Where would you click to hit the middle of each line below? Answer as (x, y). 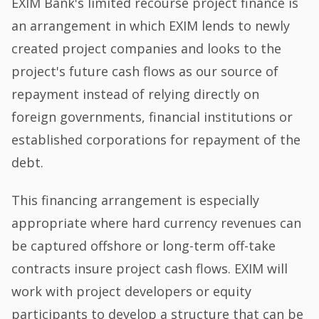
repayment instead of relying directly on (136, 94)
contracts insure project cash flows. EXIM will (150, 269)
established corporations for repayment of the (156, 139)
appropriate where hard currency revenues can (157, 223)
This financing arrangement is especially (136, 200)
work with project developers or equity (132, 292)
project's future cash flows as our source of (145, 71)
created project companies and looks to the (147, 48)
